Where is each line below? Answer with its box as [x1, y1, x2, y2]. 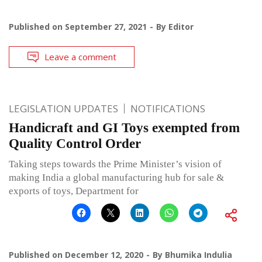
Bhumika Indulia [165, 249, 232, 260]
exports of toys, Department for [9, 185, 139, 196]
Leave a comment [44, 50, 116, 63]
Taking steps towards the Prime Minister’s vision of [9, 158, 222, 170]
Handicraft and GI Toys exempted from [9, 120, 240, 135]
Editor [168, 20, 194, 32]
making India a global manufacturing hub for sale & [9, 171, 224, 183]
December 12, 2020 [65, 249, 143, 260]
